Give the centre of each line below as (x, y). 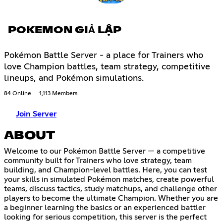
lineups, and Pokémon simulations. (74, 79)
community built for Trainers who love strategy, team (98, 160)
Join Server (36, 114)
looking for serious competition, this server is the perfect (105, 217)
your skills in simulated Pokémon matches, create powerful (109, 179)
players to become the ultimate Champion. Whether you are (111, 198)
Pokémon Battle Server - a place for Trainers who (104, 56)
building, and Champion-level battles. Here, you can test (106, 170)
